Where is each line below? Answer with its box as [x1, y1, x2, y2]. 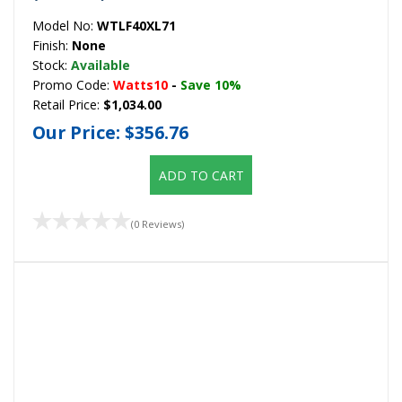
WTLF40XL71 [97, 16, 176, 34]
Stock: [32, 56, 71, 74]
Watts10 [113, 75, 168, 93]
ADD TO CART [158, 167, 244, 185]
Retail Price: [32, 95, 103, 113]
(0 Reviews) [131, 216, 184, 231]
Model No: [32, 16, 97, 34]
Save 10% [180, 75, 241, 93]
